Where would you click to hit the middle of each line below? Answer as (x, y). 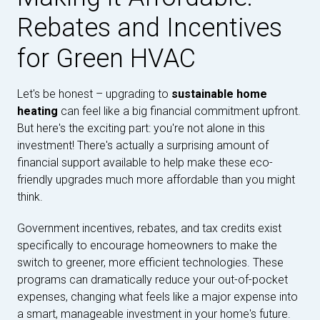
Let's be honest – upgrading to (94, 94)
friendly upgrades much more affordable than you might (156, 179)
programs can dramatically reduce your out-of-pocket (152, 279)
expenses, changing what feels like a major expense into (157, 296)
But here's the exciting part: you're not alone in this (141, 128)
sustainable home (219, 94)
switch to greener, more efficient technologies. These (150, 262)
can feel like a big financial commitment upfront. (179, 111)
